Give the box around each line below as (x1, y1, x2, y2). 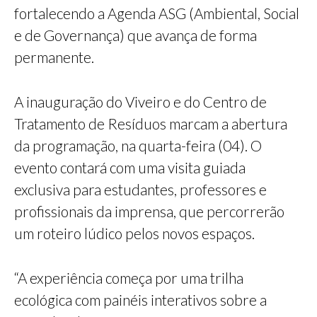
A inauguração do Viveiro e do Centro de (14, 92, 267, 110)
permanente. (14, 47, 94, 66)
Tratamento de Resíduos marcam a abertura (14, 114, 287, 132)
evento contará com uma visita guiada (14, 158, 246, 176)
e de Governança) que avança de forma (14, 25, 257, 44)
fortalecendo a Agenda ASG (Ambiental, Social (14, 4, 299, 22)
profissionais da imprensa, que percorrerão (14, 202, 284, 220)
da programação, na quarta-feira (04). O (14, 136, 262, 154)
